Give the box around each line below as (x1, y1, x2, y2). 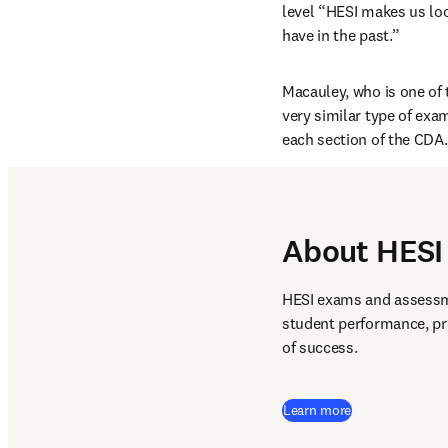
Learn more (283, 401, 352, 419)
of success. (282, 337, 365, 357)
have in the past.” (282, 25, 400, 45)
